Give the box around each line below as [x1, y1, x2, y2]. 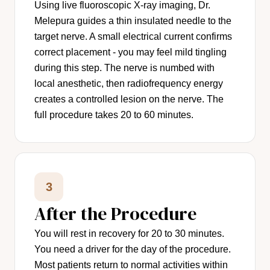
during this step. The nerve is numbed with [34, 63, 215, 74]
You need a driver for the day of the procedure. [34, 244, 231, 255]
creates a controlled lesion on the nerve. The [34, 94, 224, 105]
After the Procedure [34, 201, 196, 227]
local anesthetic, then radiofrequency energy [34, 78, 223, 89]
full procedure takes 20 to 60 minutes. [34, 110, 193, 121]
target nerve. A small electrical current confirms [34, 31, 232, 42]
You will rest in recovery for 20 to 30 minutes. [34, 228, 224, 239]
